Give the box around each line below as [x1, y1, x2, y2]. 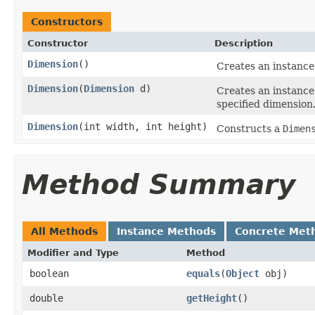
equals [186, 267, 220, 279]
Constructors [31, 15, 103, 27]
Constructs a [217, 122, 283, 134]
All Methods [31, 225, 98, 237]
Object [226, 267, 259, 279]
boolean [30, 267, 69, 279]
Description [214, 37, 273, 49]
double [30, 292, 63, 304]
